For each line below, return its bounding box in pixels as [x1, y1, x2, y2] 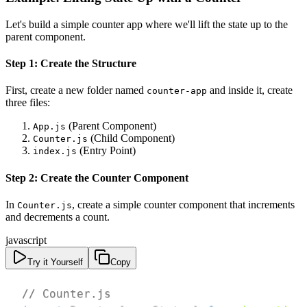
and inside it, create [207, 84, 293, 97]
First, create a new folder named [5, 84, 147, 97]
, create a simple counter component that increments [72, 198, 295, 210]
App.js [33, 121, 66, 132]
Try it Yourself [27, 256, 83, 267]
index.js [33, 146, 77, 157]
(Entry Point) [77, 145, 136, 157]
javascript [5, 234, 47, 246]
